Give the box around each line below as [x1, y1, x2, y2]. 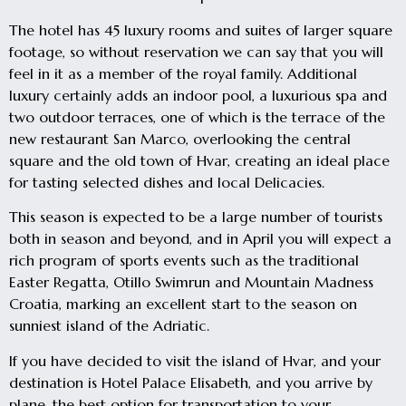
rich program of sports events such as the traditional [9, 251, 359, 270]
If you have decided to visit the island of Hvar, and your [9, 351, 381, 370]
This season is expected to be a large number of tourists [9, 208, 382, 227]
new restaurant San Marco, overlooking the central [9, 129, 351, 148]
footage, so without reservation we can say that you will [9, 42, 383, 61]
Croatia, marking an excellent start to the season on [9, 295, 357, 314]
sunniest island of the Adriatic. [9, 316, 209, 335]
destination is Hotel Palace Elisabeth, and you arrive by [9, 372, 372, 391]
